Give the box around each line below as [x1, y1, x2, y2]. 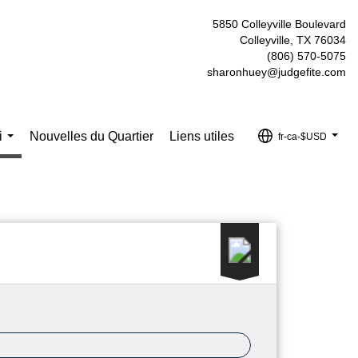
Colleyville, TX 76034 [240, 34, 346, 46]
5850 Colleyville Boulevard [213, 18, 346, 30]
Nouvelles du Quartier [30, 129, 154, 143]
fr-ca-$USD [278, 130, 327, 142]
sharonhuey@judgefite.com [207, 66, 346, 78]
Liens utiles [169, 129, 235, 143]
